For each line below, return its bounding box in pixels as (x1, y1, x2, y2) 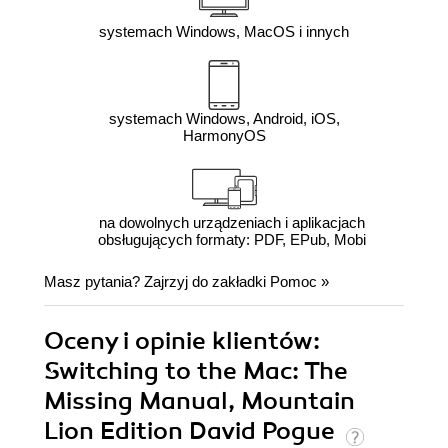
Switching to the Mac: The (44, 355, 348, 386)
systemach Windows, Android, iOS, (108, 109, 340, 127)
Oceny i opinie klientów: (44, 325, 320, 356)
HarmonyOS (182, 126, 266, 144)
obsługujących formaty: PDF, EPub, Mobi (97, 230, 366, 248)
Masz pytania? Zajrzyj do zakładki (44, 272, 270, 290)
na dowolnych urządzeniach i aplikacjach (98, 213, 365, 231)
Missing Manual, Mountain (44, 385, 355, 416)
